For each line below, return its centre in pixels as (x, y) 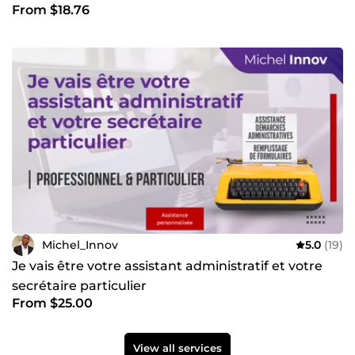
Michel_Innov (80, 244)
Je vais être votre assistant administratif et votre (167, 266)
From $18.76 (51, 10)
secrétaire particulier (79, 286)
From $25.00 (52, 303)
